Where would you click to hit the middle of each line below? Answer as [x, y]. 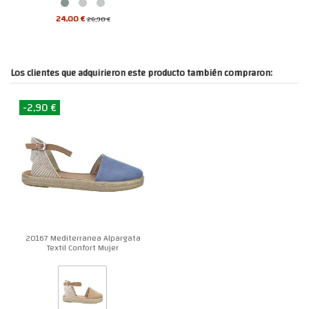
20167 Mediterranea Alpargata [83, 238]
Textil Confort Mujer [83, 248]
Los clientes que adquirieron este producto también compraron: [141, 72]
